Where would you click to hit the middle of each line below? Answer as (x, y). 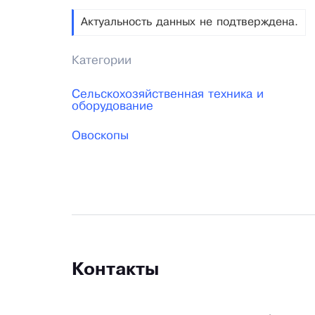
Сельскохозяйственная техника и (168, 95)
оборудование (112, 107)
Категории (102, 61)
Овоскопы (100, 136)
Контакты (115, 271)
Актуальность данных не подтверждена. (189, 22)
